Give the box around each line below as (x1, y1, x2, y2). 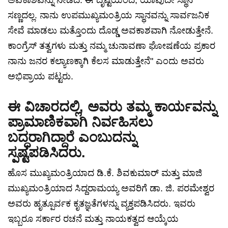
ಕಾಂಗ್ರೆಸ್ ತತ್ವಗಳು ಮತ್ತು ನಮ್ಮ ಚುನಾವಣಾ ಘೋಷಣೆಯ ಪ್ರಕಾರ (8, 41, 215, 51)
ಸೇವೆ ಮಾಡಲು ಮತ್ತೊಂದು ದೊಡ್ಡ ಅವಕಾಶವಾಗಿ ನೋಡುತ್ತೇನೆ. (8, 25, 213, 36)
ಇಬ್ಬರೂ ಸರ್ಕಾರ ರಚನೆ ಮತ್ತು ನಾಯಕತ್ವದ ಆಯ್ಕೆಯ (8, 214, 179, 224)
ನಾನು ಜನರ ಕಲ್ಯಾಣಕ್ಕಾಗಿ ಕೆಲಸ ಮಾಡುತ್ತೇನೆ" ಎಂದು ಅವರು (8, 56, 204, 67)
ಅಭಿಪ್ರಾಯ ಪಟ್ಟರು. (8, 71, 76, 82)
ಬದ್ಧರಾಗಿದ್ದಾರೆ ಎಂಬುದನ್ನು (8, 130, 136, 146)
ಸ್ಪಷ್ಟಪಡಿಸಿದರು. (8, 145, 90, 161)
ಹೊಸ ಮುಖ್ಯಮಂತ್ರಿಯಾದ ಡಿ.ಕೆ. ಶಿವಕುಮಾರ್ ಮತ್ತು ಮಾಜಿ (8, 168, 202, 179)
